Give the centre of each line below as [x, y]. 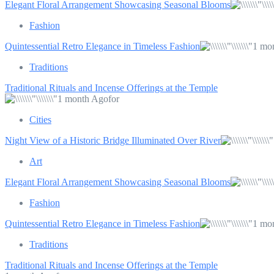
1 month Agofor [88, 98]
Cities [40, 119]
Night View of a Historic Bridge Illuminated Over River [113, 140]
